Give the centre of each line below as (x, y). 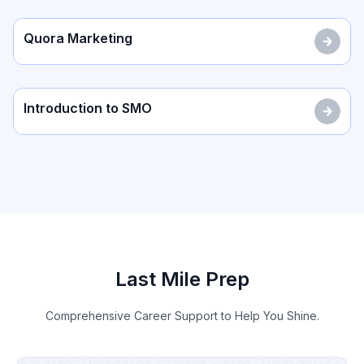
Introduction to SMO (88, 108)
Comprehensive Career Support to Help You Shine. (182, 316)
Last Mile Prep (182, 279)
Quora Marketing (78, 39)
